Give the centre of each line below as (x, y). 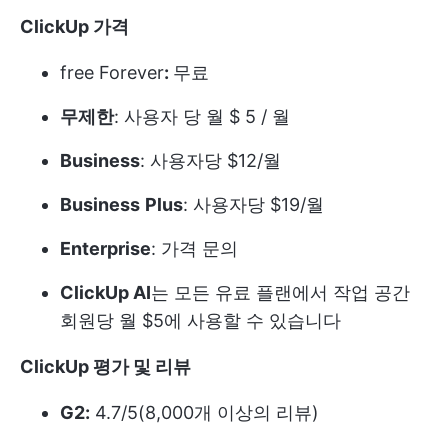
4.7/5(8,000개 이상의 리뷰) (204, 412)
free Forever (112, 72)
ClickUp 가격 (74, 26)
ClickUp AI (105, 292)
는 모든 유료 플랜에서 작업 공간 (280, 292)
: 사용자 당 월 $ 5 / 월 (202, 116)
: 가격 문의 (194, 248)
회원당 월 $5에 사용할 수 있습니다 (200, 320)
